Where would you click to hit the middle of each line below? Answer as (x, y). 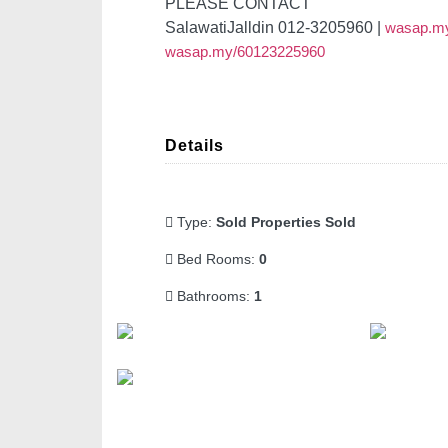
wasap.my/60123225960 (245, 51)
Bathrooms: (213, 296)
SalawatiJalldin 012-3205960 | (275, 27)
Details (194, 145)
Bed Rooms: (216, 259)
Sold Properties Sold (286, 222)
